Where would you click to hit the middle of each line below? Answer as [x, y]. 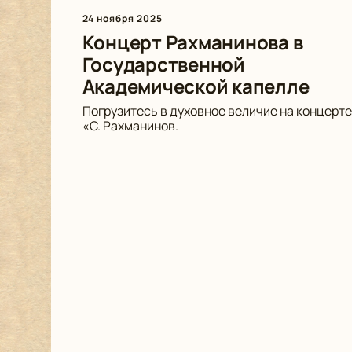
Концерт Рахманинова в [192, 42]
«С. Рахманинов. [130, 126]
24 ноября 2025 [122, 18]
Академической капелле [196, 86]
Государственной [163, 64]
